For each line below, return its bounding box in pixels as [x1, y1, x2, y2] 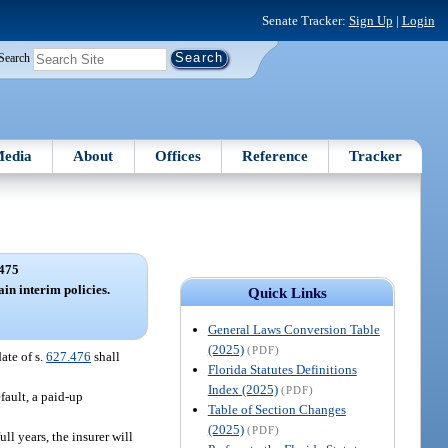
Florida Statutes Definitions [207, 361, 357, 377]
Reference [242, 147, 309, 164]
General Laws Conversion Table [207, 321, 380, 337]
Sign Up [348, 12, 393, 28]
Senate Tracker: [261, 12, 349, 28]
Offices [154, 147, 201, 164]
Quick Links [247, 284, 327, 301]
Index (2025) [207, 381, 278, 397]
